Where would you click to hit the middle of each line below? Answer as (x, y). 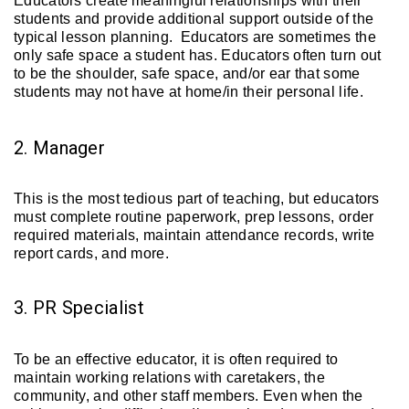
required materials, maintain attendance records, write (194, 236)
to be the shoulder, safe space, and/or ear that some (187, 73)
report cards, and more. (94, 254)
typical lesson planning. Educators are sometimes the (195, 37)
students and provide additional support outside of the (194, 18)
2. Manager (59, 147)
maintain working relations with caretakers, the (170, 377)
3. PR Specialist (79, 307)
